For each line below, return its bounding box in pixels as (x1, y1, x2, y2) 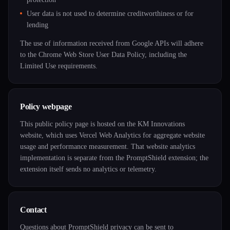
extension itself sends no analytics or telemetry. (20, 165, 157, 173)
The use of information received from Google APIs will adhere (20, 40, 203, 47)
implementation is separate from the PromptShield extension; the (20, 154, 208, 162)
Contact (20, 205, 47, 214)
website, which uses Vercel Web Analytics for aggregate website (20, 131, 205, 139)
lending (27, 21, 48, 29)
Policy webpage (20, 102, 72, 111)
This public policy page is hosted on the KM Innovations (20, 120, 185, 128)
